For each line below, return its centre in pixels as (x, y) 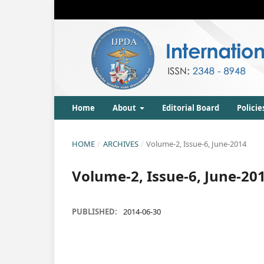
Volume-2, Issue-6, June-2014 (197, 144)
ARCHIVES (121, 144)
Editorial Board (191, 108)
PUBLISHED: (95, 212)
